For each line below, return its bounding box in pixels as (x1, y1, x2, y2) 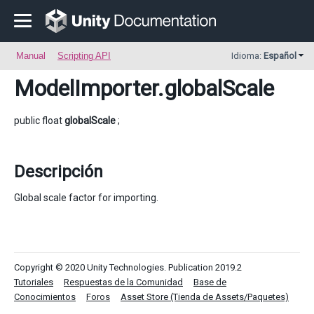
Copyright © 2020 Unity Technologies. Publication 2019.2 (14, 262, 242, 273)
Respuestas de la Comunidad (64, 277, 183, 287)
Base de (193, 277, 226, 287)
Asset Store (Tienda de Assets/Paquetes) (121, 292, 289, 302)
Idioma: (231, 50, 264, 61)
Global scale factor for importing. (14, 192, 158, 203)
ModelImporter (14, 75, 158, 102)
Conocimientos (14, 292, 76, 302)
